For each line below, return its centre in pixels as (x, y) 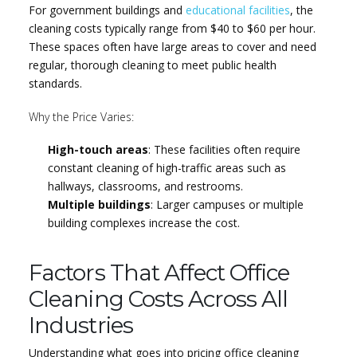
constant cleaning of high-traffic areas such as (167, 167)
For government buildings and (108, 10)
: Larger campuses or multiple (227, 204)
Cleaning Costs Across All (158, 298)
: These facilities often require (224, 149)
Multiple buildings (99, 204)
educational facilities (238, 10)
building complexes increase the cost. (143, 222)
